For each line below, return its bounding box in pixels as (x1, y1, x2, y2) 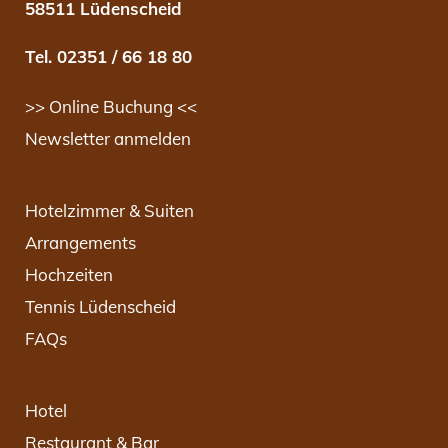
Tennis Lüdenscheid (25, 296, 176, 317)
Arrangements (25, 232, 136, 253)
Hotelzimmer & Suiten (25, 200, 194, 221)
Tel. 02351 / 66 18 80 (25, 46, 192, 67)
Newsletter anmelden (25, 128, 191, 149)
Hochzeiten (25, 264, 113, 285)
